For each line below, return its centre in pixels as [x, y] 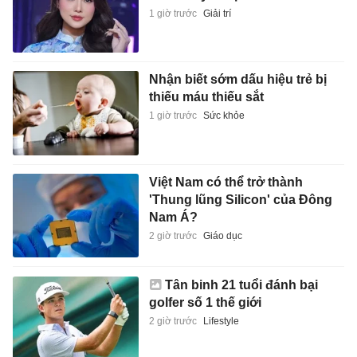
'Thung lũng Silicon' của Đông [240, 199]
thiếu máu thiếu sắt [206, 97]
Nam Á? [173, 217]
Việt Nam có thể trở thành [226, 182]
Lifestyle [221, 322]
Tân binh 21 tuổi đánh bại [241, 285]
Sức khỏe [224, 116]
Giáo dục [222, 235]
